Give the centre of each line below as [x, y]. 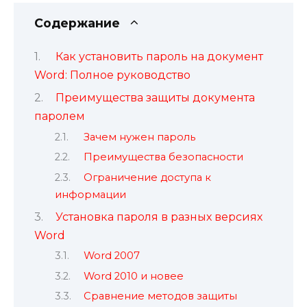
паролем [60, 116]
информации [90, 194]
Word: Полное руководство [112, 75]
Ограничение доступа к [147, 177]
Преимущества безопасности [163, 157]
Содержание [77, 23]
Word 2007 [111, 256]
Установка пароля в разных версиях [159, 217]
